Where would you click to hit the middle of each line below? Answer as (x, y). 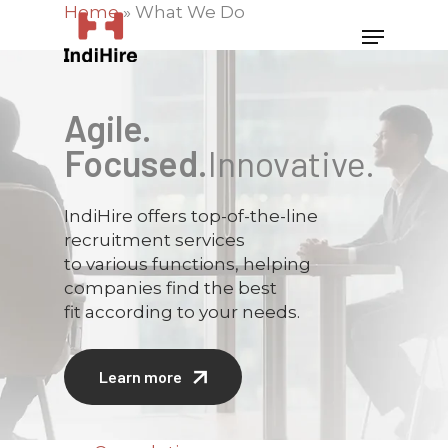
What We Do (190, 12)
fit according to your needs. (182, 311)
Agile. (108, 127)
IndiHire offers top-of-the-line (191, 215)
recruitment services (155, 239)
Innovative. (292, 162)
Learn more (141, 376)
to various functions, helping (188, 263)
